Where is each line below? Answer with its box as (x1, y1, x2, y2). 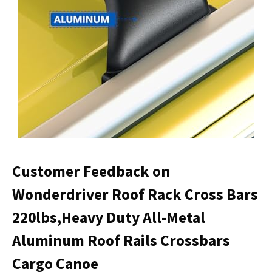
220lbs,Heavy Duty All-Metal (12, 207, 205, 227)
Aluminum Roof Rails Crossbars (12, 230, 230, 250)
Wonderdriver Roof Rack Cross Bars (12, 184, 258, 204)
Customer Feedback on (12, 161, 170, 181)
